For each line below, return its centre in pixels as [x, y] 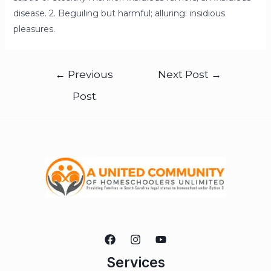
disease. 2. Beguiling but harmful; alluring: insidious [119, 14]
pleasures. [34, 29]
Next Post [185, 74]
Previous [90, 74]
